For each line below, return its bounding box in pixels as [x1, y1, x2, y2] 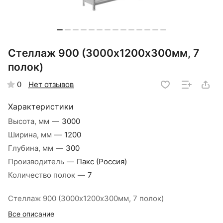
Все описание [8, 210, 54, 219]
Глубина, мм [8, 144, 55, 153]
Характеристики [8, 102, 74, 112]
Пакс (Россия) [77, 157, 127, 167]
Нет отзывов [28, 80, 74, 89]
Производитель [8, 157, 66, 167]
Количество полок [8, 171, 77, 180]
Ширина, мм [8, 130, 54, 140]
